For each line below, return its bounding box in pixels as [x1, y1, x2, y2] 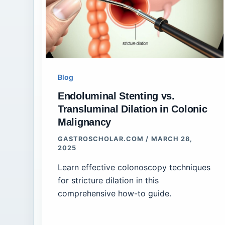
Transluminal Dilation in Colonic [58, 103, 207, 115]
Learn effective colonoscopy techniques [58, 162, 210, 172]
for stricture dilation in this [58, 175, 159, 185]
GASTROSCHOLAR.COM [58, 135, 146, 143]
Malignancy [58, 117, 111, 128]
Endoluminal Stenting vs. [58, 90, 175, 102]
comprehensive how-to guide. [58, 188, 171, 198]
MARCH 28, [151, 135, 192, 143]
